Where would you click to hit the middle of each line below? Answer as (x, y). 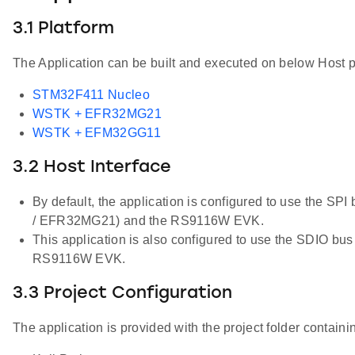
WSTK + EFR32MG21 (97, 113)
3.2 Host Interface (92, 167)
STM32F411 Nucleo (91, 94)
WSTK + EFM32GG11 (97, 132)
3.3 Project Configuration (122, 293)
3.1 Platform (63, 29)
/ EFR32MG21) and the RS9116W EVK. (148, 220)
